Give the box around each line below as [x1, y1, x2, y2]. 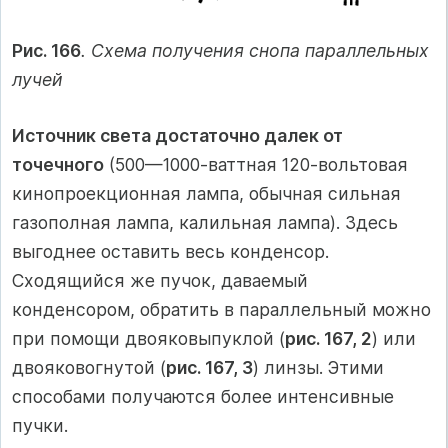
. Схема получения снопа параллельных [81, 40, 429, 62]
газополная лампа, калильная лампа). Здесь [12, 211, 398, 233]
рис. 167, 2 [285, 327, 372, 349]
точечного [12, 153, 104, 175]
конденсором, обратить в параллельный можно [12, 298, 431, 320]
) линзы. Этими [253, 356, 384, 378]
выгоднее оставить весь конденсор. [12, 240, 329, 262]
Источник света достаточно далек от [12, 124, 343, 146]
